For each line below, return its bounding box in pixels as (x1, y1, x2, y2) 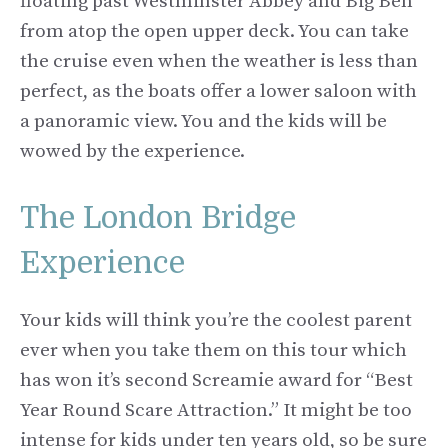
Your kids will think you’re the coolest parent (20, 308, 412, 332)
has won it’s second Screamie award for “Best (20, 368, 413, 392)
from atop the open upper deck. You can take (20, 20, 409, 44)
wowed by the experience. (20, 140, 245, 164)
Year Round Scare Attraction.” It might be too (20, 398, 412, 422)
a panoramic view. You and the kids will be (20, 110, 387, 134)
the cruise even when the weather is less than (20, 50, 418, 74)
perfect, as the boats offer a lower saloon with (20, 80, 417, 104)
